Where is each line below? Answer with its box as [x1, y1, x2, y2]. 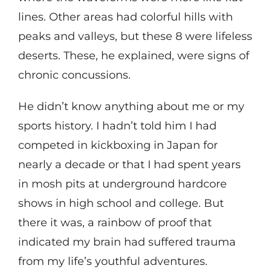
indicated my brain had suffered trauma [18, 235, 236, 249]
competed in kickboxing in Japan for [18, 139, 218, 152]
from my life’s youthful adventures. [18, 255, 207, 269]
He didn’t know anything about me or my [18, 100, 244, 114]
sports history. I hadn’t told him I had [18, 119, 217, 133]
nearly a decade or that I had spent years [18, 158, 241, 172]
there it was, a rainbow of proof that [18, 216, 212, 230]
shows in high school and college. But [18, 197, 224, 211]
